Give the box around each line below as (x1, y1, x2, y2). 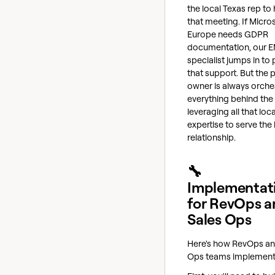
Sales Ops (187, 209, 252, 228)
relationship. (187, 131, 236, 143)
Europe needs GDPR (187, 28, 268, 40)
